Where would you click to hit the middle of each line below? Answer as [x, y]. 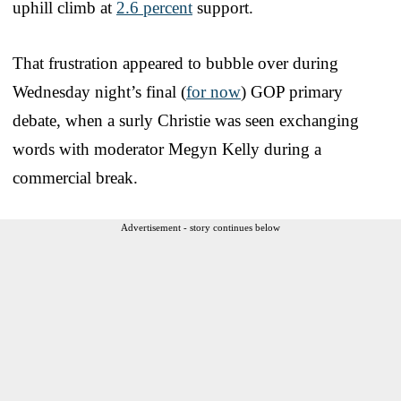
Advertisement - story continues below [200, 227]
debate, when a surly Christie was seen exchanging [186, 120]
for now [213, 91]
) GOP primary [292, 91]
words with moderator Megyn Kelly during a [167, 149]
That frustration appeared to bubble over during [175, 63]
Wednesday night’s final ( [99, 91]
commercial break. [75, 177]
